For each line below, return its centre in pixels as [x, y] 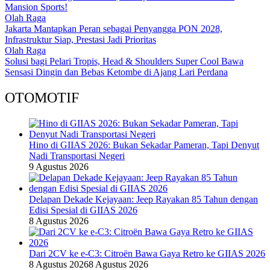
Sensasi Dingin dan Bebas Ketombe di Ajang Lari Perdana [116, 72]
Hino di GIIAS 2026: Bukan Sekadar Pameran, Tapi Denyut [144, 145]
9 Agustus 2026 [59, 166]
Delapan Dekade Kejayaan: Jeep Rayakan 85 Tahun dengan [143, 199]
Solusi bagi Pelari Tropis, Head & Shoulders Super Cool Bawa [124, 61]
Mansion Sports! [36, 7]
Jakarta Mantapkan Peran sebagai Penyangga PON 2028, [114, 28]
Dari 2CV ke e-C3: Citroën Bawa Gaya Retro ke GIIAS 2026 [147, 253]
